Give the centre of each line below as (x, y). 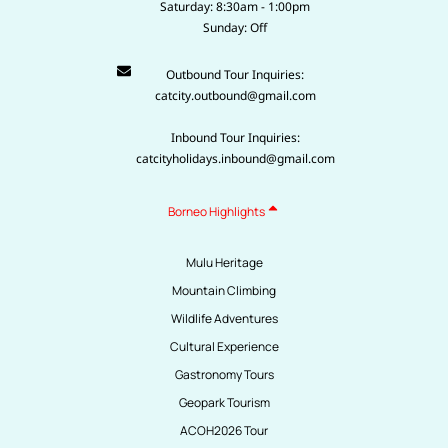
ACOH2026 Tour (224, 430)
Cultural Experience (224, 346)
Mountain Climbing (224, 290)
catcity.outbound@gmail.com (235, 95)
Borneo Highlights (216, 211)
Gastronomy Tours (224, 374)
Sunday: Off (235, 27)
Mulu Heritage (224, 262)
